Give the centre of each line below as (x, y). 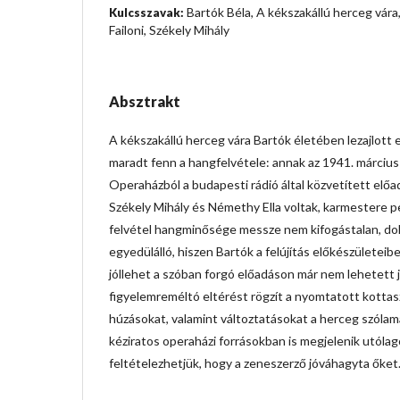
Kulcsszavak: (148, 12)
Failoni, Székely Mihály (169, 29)
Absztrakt (145, 101)
